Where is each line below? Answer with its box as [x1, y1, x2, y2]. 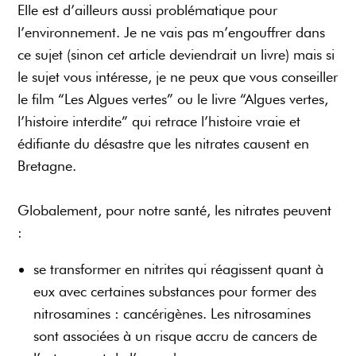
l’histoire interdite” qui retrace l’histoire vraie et [17, 112, 301, 130]
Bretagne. [17, 157, 77, 174]
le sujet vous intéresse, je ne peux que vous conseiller [17, 68, 339, 85]
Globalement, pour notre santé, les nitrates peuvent [17, 201, 332, 219]
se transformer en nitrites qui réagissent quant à [33, 260, 324, 277]
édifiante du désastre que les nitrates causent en [17, 134, 310, 152]
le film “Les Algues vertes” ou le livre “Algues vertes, [17, 90, 329, 107]
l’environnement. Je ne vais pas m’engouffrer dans [17, 23, 326, 41]
